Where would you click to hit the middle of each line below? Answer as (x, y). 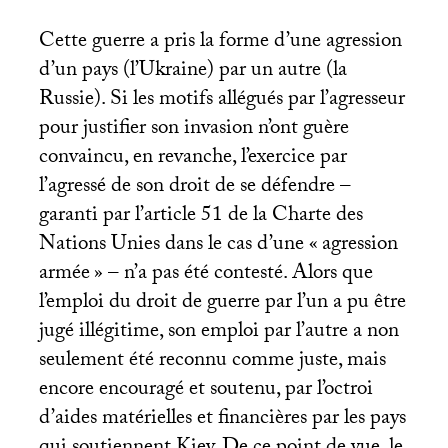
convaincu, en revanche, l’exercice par (192, 158)
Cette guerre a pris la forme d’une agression (220, 42)
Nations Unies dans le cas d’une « (178, 245)
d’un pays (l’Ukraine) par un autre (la (192, 71)
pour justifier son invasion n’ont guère (193, 129)
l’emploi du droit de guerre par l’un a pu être (222, 303)
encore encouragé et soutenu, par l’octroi (205, 390)
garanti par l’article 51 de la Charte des (200, 216)
